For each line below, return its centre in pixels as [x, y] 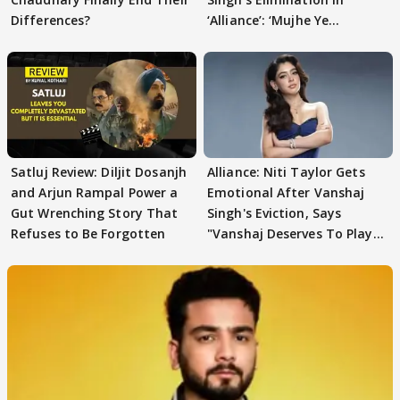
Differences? [51, 20]
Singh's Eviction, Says [275, 212]
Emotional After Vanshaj [286, 192]
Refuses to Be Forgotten [88, 233]
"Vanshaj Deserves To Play [290, 233]
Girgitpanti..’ [248, 40]
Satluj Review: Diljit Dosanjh [99, 171]
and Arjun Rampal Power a [95, 192]
